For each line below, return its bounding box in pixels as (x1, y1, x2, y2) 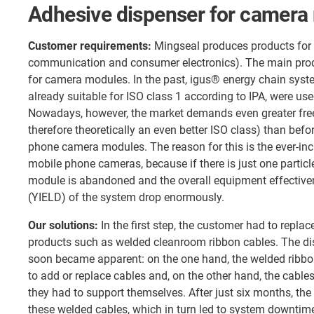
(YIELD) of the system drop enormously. (28, 191, 224, 205)
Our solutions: (28, 219, 98, 233)
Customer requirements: (28, 39, 151, 53)
